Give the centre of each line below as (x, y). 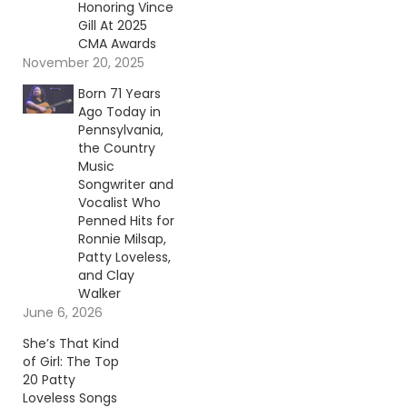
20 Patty (49, 380)
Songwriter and (125, 185)
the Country (116, 149)
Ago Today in (119, 112)
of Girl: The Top (71, 362)
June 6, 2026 (63, 313)
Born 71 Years (119, 94)
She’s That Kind (71, 344)
